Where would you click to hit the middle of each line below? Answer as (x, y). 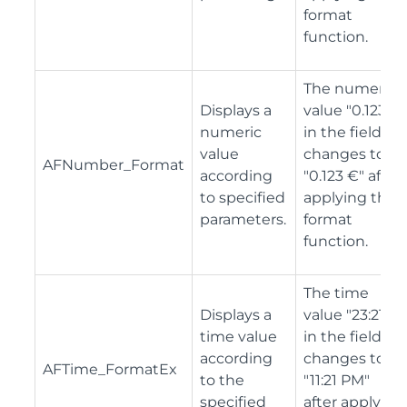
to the (222, 380)
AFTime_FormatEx (110, 369)
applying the (350, 197)
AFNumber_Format (114, 164)
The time (336, 293)
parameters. (243, 219)
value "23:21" (347, 314)
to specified (243, 197)
